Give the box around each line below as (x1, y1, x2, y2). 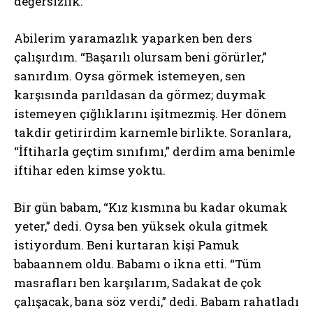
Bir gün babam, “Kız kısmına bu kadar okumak (14, 199, 288, 215)
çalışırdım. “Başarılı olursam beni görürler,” (14, 49, 267, 65)
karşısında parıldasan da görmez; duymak (14, 87, 266, 103)
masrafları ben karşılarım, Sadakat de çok (14, 275, 262, 291)
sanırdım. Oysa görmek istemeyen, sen (14, 68, 246, 84)
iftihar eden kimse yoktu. (14, 162, 166, 178)
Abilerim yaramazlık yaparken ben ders (14, 30, 252, 46)
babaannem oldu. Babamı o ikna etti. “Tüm (14, 256, 261, 272)
